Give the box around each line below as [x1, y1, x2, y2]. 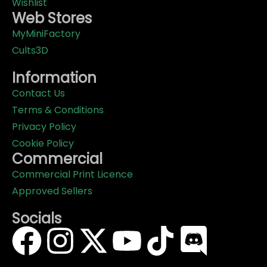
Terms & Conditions [12, 103, 104, 117]
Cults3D [12, 44, 48, 58]
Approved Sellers [12, 184, 92, 198]
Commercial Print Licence [12, 167, 133, 182]
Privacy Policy [12, 120, 76, 134]
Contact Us [12, 86, 65, 101]
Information [12, 68, 97, 88]
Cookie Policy [12, 136, 74, 151]
